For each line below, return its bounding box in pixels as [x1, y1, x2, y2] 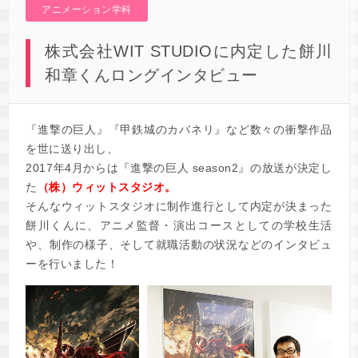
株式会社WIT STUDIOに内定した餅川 [45, 42, 332, 60]
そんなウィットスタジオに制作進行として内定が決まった [26, 200, 332, 213]
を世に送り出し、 [26, 142, 119, 155]
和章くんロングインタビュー [45, 66, 258, 84]
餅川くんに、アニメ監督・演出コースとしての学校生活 [26, 219, 332, 232]
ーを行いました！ [26, 257, 119, 270]
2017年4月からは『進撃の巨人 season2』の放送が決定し [26, 161, 332, 174]
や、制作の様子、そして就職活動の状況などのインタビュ [26, 238, 332, 251]
